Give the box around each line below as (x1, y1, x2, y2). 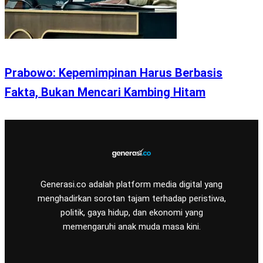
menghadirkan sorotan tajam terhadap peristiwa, (37, 193, 226, 204)
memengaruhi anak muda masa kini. (62, 221, 201, 232)
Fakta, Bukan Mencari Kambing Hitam (5, 85, 205, 100)
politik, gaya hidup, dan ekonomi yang (60, 207, 203, 218)
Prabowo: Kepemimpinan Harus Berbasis (5, 66, 222, 80)
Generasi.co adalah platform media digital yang (41, 179, 222, 190)
